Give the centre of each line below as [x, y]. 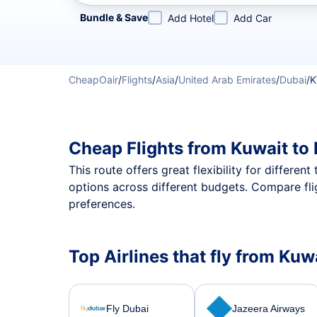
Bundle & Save [114, 17]
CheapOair [93, 80]
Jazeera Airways [269, 308]
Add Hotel [191, 18]
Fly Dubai [127, 308]
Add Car [253, 18]
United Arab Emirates [227, 80]
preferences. [102, 204]
